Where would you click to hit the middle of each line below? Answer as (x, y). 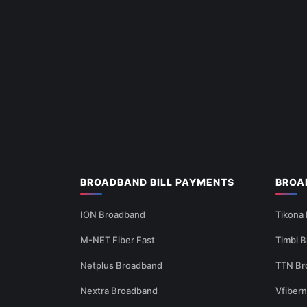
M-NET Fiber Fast (118, 240)
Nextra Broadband (119, 290)
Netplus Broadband (121, 265)
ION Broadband (113, 214)
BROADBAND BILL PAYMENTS (157, 182)
